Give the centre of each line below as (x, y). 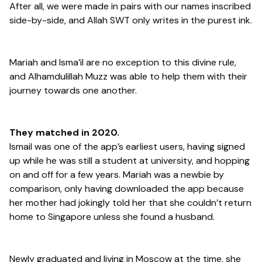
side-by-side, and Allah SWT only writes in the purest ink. (131, 20)
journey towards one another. (73, 90)
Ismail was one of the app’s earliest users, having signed (127, 146)
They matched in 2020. (64, 132)
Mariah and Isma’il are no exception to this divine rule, (123, 62)
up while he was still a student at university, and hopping (130, 160)
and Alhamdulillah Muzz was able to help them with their (128, 76)
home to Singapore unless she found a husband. (112, 216)
